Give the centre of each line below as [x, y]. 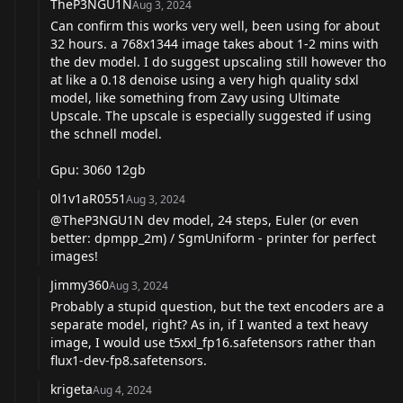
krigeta [72, 389]
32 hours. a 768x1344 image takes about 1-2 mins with [215, 43]
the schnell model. [106, 133]
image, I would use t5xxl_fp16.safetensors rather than [213, 342]
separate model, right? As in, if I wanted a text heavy [209, 324]
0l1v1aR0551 [88, 198]
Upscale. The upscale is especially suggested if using [211, 115]
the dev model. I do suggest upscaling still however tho [218, 61]
